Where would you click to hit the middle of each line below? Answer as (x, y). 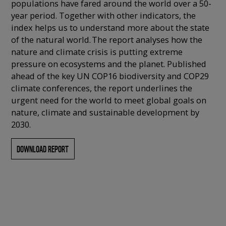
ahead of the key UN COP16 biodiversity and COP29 (110, 76)
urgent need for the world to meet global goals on (108, 100)
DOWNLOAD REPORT (43, 149)
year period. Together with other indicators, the (103, 15)
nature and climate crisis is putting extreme (97, 51)
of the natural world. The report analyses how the (106, 39)
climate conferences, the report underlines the (101, 88)
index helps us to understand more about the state (110, 27)
